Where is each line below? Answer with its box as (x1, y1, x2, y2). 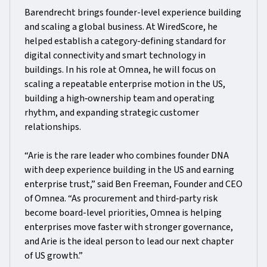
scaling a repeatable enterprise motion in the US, (24, 77, 225, 91)
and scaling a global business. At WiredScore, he (24, 20, 218, 33)
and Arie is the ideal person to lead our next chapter (24, 235, 234, 248)
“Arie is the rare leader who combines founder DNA (24, 149, 229, 162)
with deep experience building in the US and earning (24, 163, 234, 176)
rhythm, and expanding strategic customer (24, 106, 199, 119)
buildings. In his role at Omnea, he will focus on (24, 63, 216, 76)
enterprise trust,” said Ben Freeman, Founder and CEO (24, 178, 243, 191)
